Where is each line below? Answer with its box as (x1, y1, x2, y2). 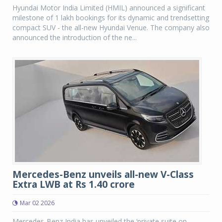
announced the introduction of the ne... (12, 33, 137, 42)
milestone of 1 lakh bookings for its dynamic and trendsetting (12, 13, 209, 22)
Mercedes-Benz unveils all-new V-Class (12, 168, 194, 181)
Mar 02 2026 (20, 199, 55, 207)
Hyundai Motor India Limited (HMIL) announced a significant (12, 3, 205, 12)
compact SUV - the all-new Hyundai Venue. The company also (12, 23, 210, 32)
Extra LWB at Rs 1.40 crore (12, 178, 135, 191)
